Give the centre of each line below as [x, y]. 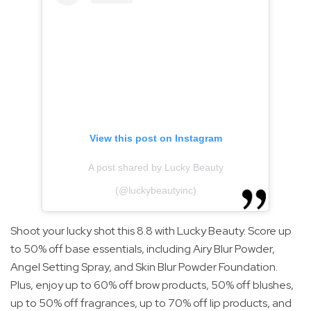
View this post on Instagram [155, 138]
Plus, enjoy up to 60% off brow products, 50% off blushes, [152, 285]
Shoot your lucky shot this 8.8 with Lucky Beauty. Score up [151, 231]
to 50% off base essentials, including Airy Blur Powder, [143, 249]
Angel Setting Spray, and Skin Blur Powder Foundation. [144, 267]
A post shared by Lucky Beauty [155, 168]
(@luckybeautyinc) [155, 191]
